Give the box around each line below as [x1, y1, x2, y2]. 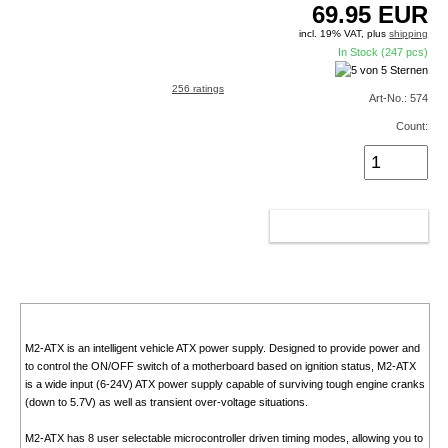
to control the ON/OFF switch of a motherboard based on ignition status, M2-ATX [24, 360, 416, 373]
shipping [389, 28, 429, 40]
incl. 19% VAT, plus [299, 28, 390, 40]
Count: [396, 120, 429, 133]
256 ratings [171, 83, 224, 95]
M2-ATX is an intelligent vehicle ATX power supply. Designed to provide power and [24, 342, 420, 355]
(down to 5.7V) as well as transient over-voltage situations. [24, 396, 308, 409]
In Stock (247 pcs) [338, 46, 429, 59]
